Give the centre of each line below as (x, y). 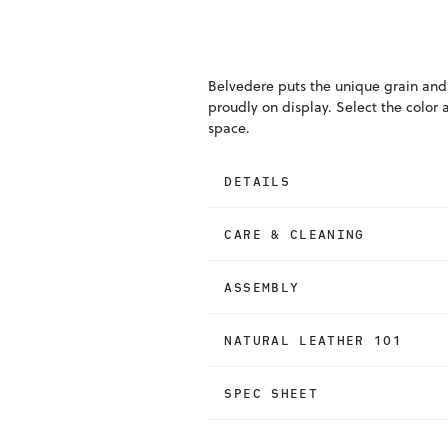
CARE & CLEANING (294, 234)
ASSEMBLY (262, 287)
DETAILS (257, 181)
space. (229, 128)
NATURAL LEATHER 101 (313, 340)
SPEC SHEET (271, 393)
